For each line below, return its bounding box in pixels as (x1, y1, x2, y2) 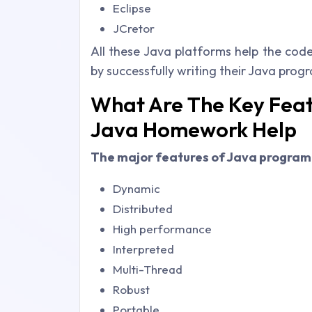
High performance (113, 221, 212, 236)
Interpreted (113, 242, 174, 256)
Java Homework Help (91, 116, 297, 143)
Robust (113, 282, 150, 297)
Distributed (113, 201, 173, 216)
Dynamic (113, 181, 160, 196)
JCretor (113, 21, 155, 36)
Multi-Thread (113, 262, 182, 276)
